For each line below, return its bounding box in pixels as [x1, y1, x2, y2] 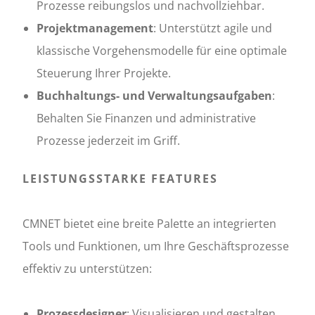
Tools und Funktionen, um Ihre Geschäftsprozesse [22, 238, 289, 255]
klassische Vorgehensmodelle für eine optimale [37, 43, 287, 59]
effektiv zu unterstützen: [22, 261, 152, 277]
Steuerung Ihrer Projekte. [37, 65, 171, 82]
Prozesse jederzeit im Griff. [37, 133, 180, 149]
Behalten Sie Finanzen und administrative [37, 110, 256, 127]
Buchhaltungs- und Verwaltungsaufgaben [37, 88, 272, 104]
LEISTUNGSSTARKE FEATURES [22, 171, 218, 187]
